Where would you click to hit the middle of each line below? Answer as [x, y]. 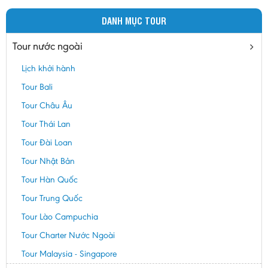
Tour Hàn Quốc [50, 180]
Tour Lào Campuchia [60, 217]
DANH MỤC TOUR [134, 21]
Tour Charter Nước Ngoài [68, 235]
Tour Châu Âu [47, 106]
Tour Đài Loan [47, 143]
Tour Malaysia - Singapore [69, 254]
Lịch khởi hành [48, 68]
